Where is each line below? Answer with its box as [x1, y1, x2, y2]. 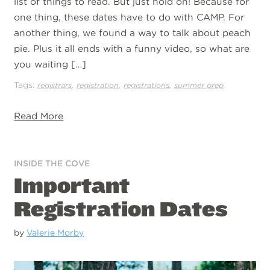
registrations [124, 81, 170, 90]
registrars [37, 81, 72, 90]
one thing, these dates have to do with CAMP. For [14, 11, 245, 24]
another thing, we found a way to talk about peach [14, 27, 251, 39]
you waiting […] [14, 58, 87, 71]
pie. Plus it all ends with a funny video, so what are [14, 43, 250, 55]
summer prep [174, 81, 224, 90]
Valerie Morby [27, 228, 84, 238]
